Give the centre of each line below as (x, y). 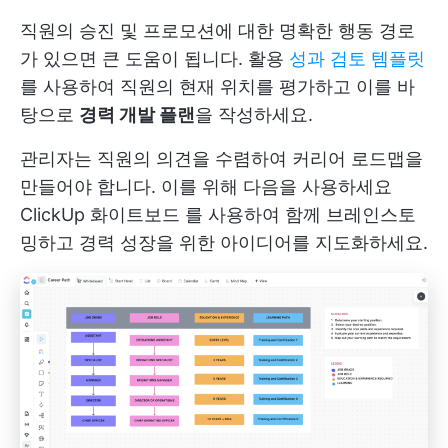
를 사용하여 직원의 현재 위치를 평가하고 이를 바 (217, 87)
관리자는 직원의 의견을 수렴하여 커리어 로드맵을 (221, 159)
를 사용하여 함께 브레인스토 (298, 215)
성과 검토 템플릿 (357, 59)
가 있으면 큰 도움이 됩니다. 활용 (154, 59)
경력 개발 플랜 (137, 115)
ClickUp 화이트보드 (100, 215)
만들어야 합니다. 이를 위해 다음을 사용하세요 (206, 187)
